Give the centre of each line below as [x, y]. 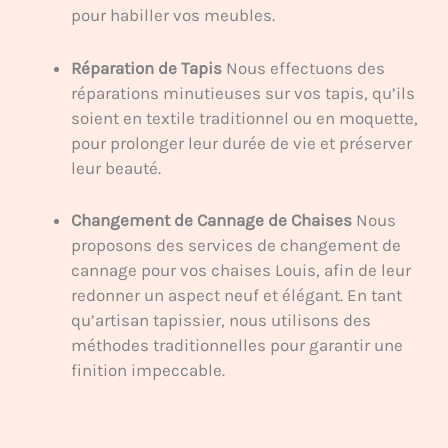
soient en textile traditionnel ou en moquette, [244, 117]
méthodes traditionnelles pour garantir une [237, 344]
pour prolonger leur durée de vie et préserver [241, 142]
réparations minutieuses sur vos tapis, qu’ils [243, 92]
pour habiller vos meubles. [173, 15]
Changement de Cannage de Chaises [211, 219]
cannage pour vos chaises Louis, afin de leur [241, 269]
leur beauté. [116, 167]
